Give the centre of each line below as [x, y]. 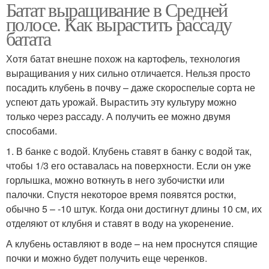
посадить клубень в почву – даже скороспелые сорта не [131, 87]
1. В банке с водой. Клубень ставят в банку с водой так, [129, 151]
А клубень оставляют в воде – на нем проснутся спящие [132, 243]
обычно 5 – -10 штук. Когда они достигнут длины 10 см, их [134, 209]
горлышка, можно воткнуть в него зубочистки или [115, 180]
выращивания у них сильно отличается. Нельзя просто [128, 73]
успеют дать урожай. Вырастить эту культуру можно [121, 102]
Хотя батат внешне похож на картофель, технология [123, 59]
